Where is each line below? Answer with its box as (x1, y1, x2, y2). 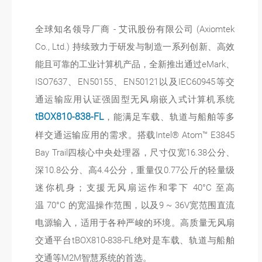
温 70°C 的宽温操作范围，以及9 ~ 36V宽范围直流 (35, 200, 235, 211)
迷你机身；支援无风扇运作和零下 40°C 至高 (35, 182, 235, 193)
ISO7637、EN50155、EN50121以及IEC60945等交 (35, 77, 235, 87)
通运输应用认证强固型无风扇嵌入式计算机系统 (35, 94, 235, 105)
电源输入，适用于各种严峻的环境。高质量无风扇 (35, 218, 235, 228)
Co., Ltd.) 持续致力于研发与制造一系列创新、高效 (35, 42, 235, 52)
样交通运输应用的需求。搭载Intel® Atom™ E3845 (35, 130, 235, 140)
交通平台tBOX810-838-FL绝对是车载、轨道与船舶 (35, 235, 235, 246)
